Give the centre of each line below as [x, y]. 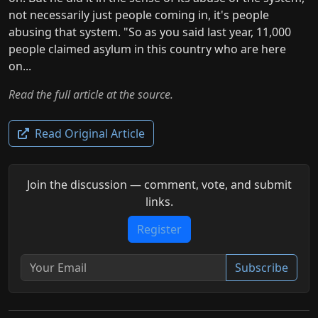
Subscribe [262, 267]
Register [159, 229]
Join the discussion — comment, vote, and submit [159, 184]
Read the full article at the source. [91, 94]
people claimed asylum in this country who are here [147, 49]
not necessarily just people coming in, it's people [139, 15]
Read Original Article [88, 133]
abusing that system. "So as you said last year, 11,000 [150, 32]
